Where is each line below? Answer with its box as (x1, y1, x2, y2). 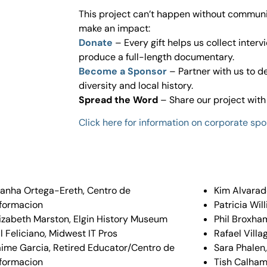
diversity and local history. (79, 79, 193, 92)
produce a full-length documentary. (79, 50, 234, 63)
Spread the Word (79, 93, 158, 106)
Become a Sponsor (79, 64, 167, 77)
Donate (79, 36, 113, 49)
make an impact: (79, 21, 150, 35)
